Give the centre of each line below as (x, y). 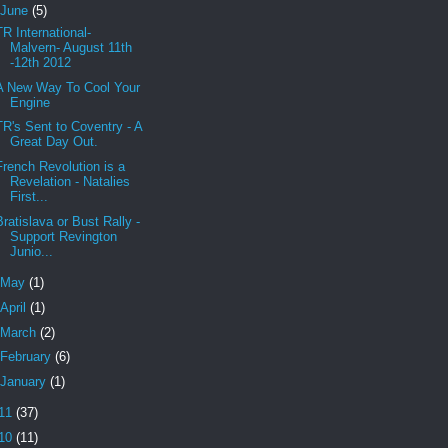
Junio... (32, 251)
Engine (30, 102)
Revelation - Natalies (70, 181)
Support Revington (64, 236)
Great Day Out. (54, 142)
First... (29, 196)
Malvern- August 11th (71, 47)
